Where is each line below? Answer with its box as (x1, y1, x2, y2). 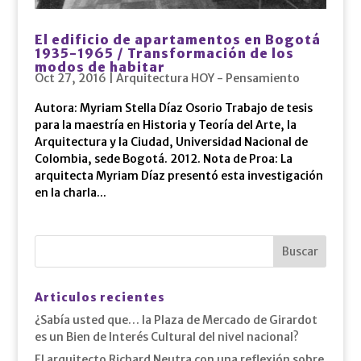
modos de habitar (34, 58, 165, 75)
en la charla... (34, 185, 106, 200)
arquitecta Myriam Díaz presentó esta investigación (34, 168, 323, 183)
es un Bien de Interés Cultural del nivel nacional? (34, 329, 299, 344)
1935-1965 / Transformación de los (34, 44, 294, 61)
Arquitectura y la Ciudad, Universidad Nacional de (34, 134, 308, 149)
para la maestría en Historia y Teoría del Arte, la (34, 117, 297, 132)
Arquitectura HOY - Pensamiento (115, 70, 300, 85)
